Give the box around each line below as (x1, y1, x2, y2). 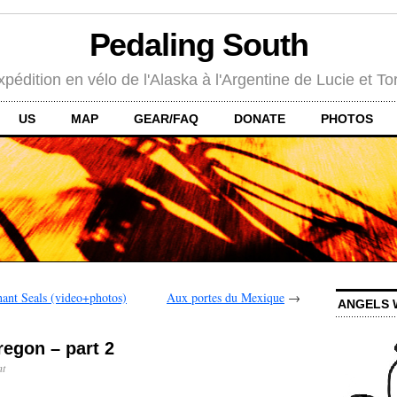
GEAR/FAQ (134, 111, 198, 126)
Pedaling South (89, 27, 308, 64)
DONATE (234, 111, 285, 126)
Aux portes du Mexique (167, 288, 284, 306)
